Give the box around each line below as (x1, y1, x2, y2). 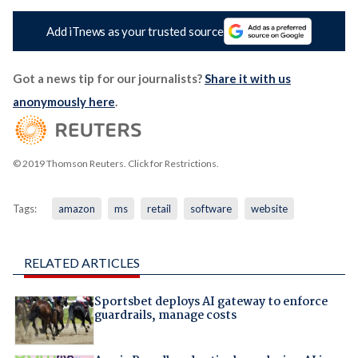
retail (146, 202, 171, 216)
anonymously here (12, 94, 115, 109)
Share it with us (204, 71, 291, 86)
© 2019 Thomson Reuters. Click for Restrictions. (12, 157, 219, 170)
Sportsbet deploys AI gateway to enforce (93, 292, 328, 312)
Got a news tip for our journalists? (12, 71, 205, 86)
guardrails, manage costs (93, 306, 237, 326)
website (250, 202, 288, 216)
